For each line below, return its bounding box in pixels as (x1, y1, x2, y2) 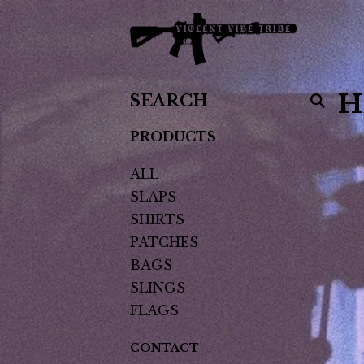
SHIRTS (130, 211, 184, 227)
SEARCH (129, 85, 189, 102)
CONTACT (130, 340, 199, 355)
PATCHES (130, 234, 198, 250)
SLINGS (130, 279, 185, 296)
